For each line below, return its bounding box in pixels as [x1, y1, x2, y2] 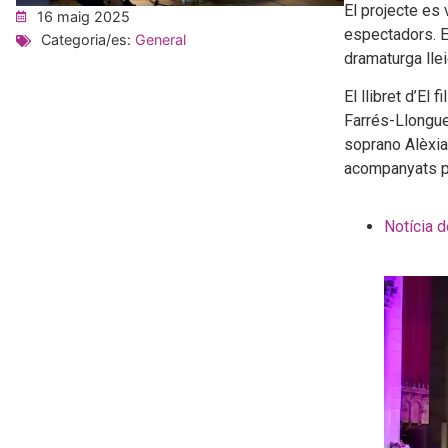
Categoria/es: [41, 31, 135, 49]
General [135, 31, 186, 49]
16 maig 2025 [37, 8, 130, 26]
